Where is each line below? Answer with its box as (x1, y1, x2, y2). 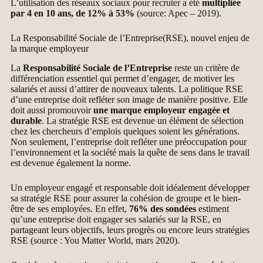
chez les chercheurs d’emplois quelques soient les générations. (11, 126, 240, 137)
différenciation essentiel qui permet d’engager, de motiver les (11, 73, 234, 84)
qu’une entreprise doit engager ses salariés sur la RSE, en (11, 214, 221, 225)
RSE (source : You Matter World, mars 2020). (11, 235, 180, 246)
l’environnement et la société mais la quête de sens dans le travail (11, 147, 249, 158)
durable (11, 116, 42, 126)
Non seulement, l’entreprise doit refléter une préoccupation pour (11, 137, 247, 147)
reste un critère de (172, 63, 240, 73)
